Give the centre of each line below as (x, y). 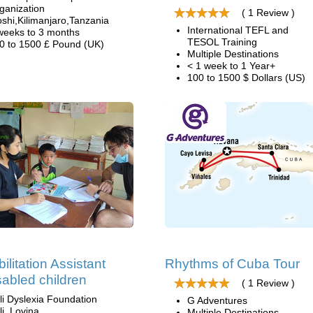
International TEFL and (238, 30)
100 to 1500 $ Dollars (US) (246, 78)
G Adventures (217, 300)
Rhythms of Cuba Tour (232, 264)
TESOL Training (222, 42)
